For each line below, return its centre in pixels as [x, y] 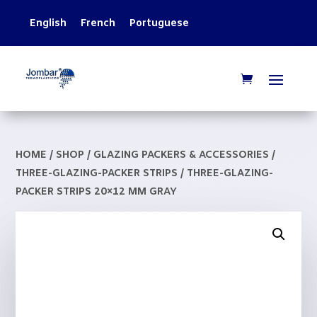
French [98, 24]
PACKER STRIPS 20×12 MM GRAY [97, 192]
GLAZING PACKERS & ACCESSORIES [181, 155]
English [48, 24]
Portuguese [159, 24]
